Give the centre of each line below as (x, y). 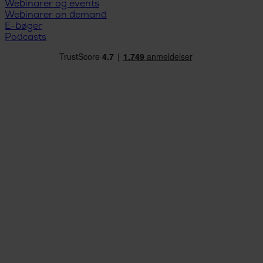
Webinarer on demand (56, 16)
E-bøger (23, 27)
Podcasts (26, 38)
